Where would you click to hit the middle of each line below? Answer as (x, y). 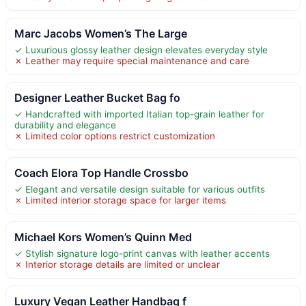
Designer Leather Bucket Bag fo (97, 98)
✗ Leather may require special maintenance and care (132, 61)
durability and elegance (65, 125)
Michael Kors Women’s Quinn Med (103, 237)
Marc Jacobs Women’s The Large (101, 34)
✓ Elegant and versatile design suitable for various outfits (140, 190)
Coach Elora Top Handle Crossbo (101, 173)
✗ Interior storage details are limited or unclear (117, 265)
